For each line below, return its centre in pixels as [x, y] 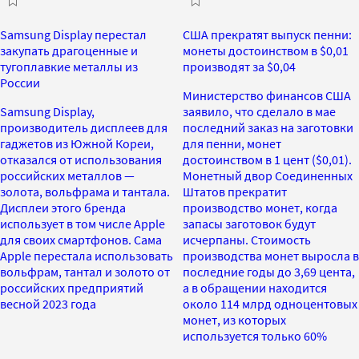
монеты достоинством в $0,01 [266, 50]
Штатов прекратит [235, 191]
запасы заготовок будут [249, 223]
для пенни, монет [232, 143]
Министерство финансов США [267, 95]
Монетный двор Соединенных [268, 175]
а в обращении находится [255, 287]
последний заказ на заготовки [268, 127]
